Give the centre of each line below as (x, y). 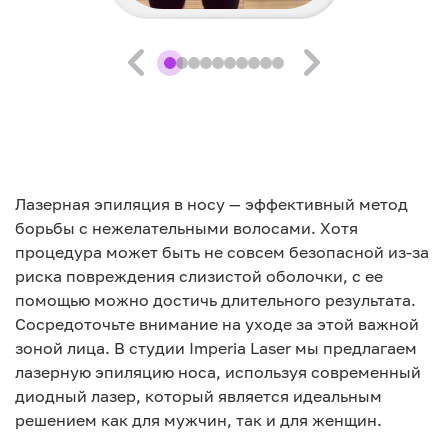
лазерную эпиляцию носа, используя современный (218, 372)
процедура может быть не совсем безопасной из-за (222, 252)
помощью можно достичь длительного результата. (215, 300)
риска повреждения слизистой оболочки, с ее (199, 276)
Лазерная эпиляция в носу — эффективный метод (211, 204)
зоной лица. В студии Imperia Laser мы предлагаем (216, 348)
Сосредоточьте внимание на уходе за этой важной (217, 324)
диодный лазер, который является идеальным (198, 396)
